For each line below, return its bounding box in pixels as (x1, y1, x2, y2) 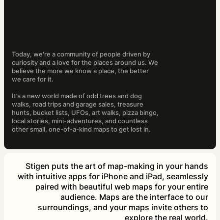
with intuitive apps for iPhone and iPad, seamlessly (18, 171, 208, 182)
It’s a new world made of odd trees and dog (12, 92, 142, 100)
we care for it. (12, 75, 54, 83)
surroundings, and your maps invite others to (38, 202, 208, 213)
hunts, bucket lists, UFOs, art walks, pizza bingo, (12, 109, 159, 117)
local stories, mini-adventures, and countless (12, 117, 148, 125)
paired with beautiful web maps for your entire (35, 182, 208, 192)
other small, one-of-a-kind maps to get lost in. (12, 125, 151, 134)
